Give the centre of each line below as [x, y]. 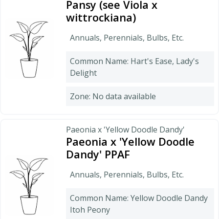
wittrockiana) [101, 17]
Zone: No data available [113, 96]
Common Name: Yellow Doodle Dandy [139, 198]
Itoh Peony [90, 209]
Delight [83, 73]
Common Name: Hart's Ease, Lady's [134, 61]
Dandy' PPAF [98, 154]
